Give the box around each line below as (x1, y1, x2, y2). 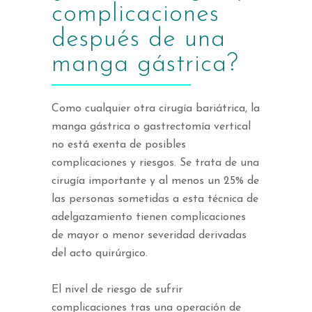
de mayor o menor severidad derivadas (52, 230, 247, 242)
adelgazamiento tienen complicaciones (52, 212, 246, 224)
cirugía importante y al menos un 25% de (52, 175, 259, 187)
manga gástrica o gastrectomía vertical (52, 121, 251, 133)
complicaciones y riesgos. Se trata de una (52, 157, 259, 169)
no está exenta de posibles (52, 139, 186, 151)
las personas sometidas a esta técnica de (52, 194, 258, 205)
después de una (52, 27, 226, 53)
